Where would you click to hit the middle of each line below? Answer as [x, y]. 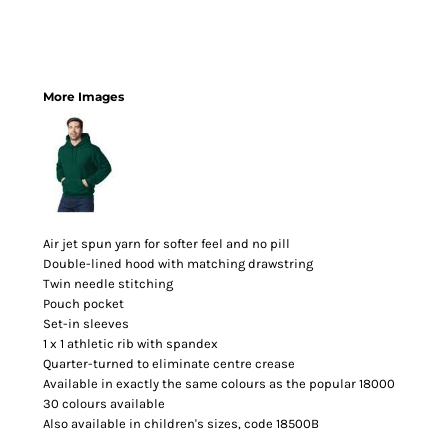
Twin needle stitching [108, 283]
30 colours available [104, 403]
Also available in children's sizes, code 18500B [181, 423]
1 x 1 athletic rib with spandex [130, 343]
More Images [83, 96]
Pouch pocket [83, 303]
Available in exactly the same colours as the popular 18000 [219, 383]
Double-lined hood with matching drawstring [178, 263]
